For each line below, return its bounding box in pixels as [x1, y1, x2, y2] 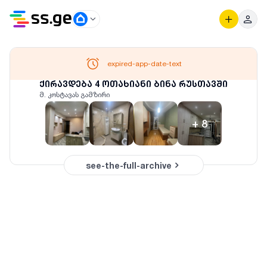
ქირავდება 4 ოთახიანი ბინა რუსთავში [39, 79, 228, 89]
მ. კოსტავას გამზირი [39, 90, 110, 99]
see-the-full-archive [85, 160, 172, 170]
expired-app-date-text [107, 59, 182, 68]
